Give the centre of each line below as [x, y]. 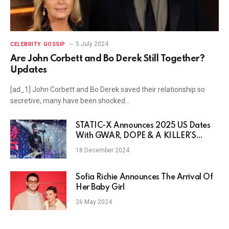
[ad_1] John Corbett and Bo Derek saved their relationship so [108, 90]
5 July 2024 [92, 44]
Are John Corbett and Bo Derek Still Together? [108, 59]
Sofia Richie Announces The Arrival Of [144, 178]
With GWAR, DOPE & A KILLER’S [136, 136]
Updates [29, 70]
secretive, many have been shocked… [70, 101]
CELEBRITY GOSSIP [38, 44]
